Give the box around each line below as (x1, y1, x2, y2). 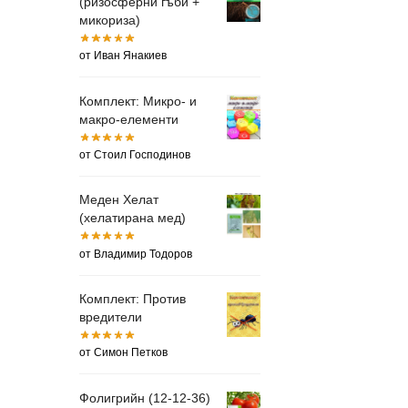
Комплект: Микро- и (79, 93, 197, 108)
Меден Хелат (79, 192, 158, 208)
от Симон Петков (79, 346, 168, 360)
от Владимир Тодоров (79, 247, 192, 260)
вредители (79, 310, 142, 325)
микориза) (79, 12, 140, 27)
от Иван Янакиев (79, 49, 167, 63)
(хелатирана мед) (79, 210, 186, 226)
